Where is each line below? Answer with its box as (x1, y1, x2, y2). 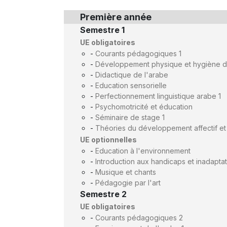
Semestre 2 (80, 189, 127, 199)
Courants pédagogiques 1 (95, 49, 181, 58)
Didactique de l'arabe (95, 70, 168, 79)
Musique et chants (95, 168, 156, 176)
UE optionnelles (80, 135, 137, 144)
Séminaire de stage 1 (95, 113, 165, 122)
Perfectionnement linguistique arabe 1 (95, 92, 221, 100)
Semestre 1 (80, 25, 125, 35)
